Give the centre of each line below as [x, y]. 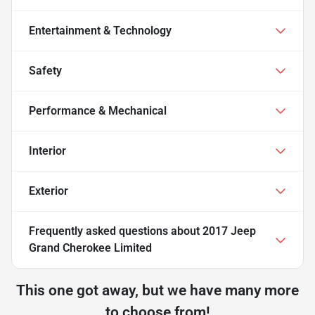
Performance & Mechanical [98, 110]
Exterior [49, 191]
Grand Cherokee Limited [90, 247]
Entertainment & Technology [100, 30]
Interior [47, 150]
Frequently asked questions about [116, 231]
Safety [45, 70]
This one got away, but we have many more [157, 290]
